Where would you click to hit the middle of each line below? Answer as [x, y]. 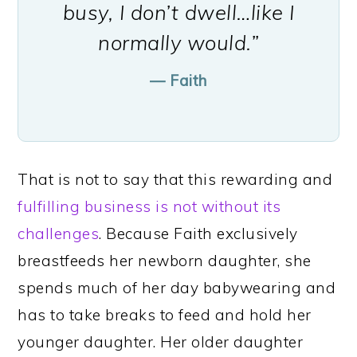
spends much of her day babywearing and [177, 288]
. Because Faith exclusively [198, 234]
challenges [59, 234]
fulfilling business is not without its [149, 207]
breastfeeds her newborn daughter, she [165, 261]
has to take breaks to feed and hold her [165, 315]
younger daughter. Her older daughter [161, 342]
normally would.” [178, 43]
